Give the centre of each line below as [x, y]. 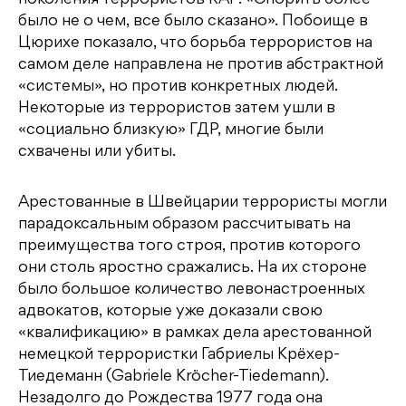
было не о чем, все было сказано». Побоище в [193, 22]
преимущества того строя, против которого [189, 247]
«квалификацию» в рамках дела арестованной [195, 334]
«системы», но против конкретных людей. [178, 87]
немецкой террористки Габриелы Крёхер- [179, 356]
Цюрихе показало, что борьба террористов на [195, 44]
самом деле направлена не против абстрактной [201, 66]
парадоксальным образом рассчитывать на [184, 225]
